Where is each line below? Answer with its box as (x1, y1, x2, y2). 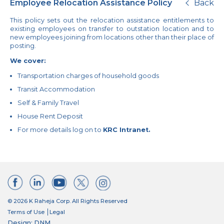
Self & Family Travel (17, 98, 79, 106)
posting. (10, 42, 36, 50)
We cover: (10, 57, 46, 65)
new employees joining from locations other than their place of (10, 33, 214, 41)
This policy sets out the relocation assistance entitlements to (10, 16, 214, 24)
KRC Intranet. (103, 125, 150, 133)
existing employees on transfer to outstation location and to (10, 25, 214, 33)
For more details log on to (17, 125, 103, 133)
